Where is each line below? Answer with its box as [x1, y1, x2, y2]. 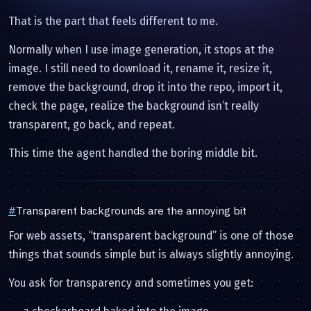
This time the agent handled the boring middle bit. [8, 146, 258, 160]
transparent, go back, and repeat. [8, 117, 175, 131]
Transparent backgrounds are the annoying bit [16, 203, 246, 217]
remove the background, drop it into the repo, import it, [8, 80, 283, 94]
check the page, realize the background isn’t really [8, 99, 259, 112]
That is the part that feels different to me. [8, 14, 218, 28]
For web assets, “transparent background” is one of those [8, 228, 294, 242]
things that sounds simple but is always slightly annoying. [8, 247, 294, 261]
